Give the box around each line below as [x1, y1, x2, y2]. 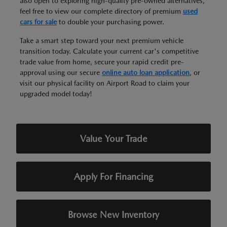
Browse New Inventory [68, 209, 159, 220]
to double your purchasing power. [57, 18, 164, 26]
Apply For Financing [74, 171, 153, 182]
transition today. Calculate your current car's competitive [20, 47, 199, 55]
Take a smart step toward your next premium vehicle [20, 36, 183, 45]
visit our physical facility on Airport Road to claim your [20, 79, 190, 87]
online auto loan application [102, 68, 190, 77]
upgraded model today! [20, 90, 92, 98]
